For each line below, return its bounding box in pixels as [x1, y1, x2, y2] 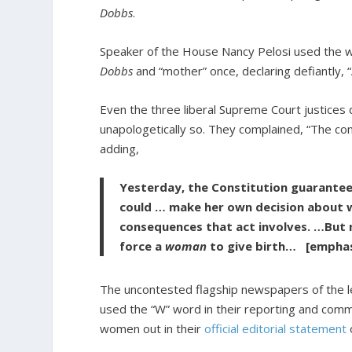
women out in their [100, 320, 205, 336]
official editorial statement [204, 320, 347, 336]
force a [119, 237, 166, 254]
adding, [100, 140, 140, 156]
